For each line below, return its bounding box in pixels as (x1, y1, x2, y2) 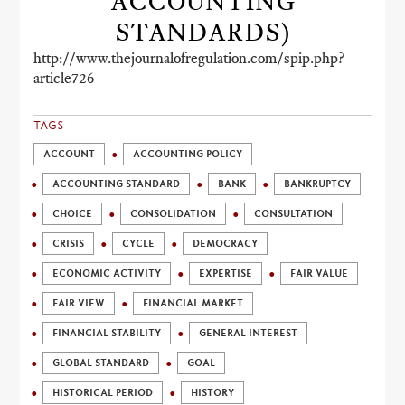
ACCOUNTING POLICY (133, 148, 243, 160)
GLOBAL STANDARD (52, 357, 150, 369)
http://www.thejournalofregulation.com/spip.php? (33, 49, 345, 67)
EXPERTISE (199, 268, 253, 279)
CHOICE (52, 208, 93, 220)
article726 (33, 69, 95, 87)
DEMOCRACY (193, 238, 259, 250)
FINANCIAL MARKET (143, 297, 244, 309)
